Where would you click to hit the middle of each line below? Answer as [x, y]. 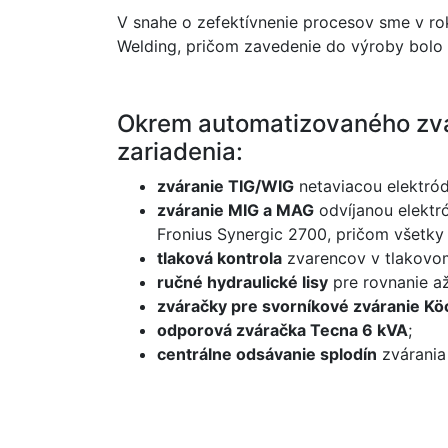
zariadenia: [180, 151]
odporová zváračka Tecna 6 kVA [282, 330]
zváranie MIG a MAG [235, 210]
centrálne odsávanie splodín [267, 354]
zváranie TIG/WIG [225, 186]
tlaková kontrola [219, 258]
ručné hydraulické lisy [242, 282]
